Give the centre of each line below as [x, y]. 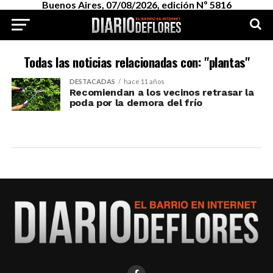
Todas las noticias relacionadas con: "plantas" [136, 62]
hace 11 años [144, 81]
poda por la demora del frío [136, 103]
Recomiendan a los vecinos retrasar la [161, 92]
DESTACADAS [92, 81]
